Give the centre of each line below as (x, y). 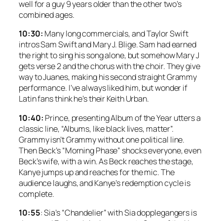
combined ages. (47, 15)
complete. (37, 194)
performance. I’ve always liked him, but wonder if (103, 88)
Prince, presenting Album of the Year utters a (122, 118)
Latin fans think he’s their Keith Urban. (84, 99)
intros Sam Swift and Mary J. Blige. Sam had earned (108, 45)
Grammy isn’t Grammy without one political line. (102, 139)
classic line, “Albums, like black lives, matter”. (96, 129)
